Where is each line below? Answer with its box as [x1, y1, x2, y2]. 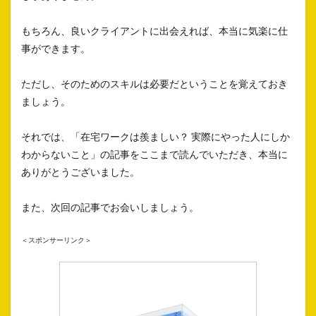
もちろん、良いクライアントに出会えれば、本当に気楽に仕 [21, 25, 288, 37]
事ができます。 [21, 42, 90, 55]
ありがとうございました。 [21, 166, 140, 178]
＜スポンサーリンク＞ [21, 236, 92, 245]
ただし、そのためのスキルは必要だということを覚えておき [21, 78, 288, 90]
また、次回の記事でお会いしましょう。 [21, 201, 199, 214]
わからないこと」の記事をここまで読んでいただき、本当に [21, 148, 288, 161]
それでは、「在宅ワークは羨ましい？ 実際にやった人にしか [21, 130, 290, 143]
